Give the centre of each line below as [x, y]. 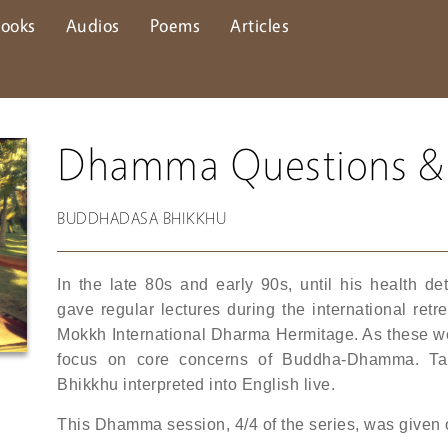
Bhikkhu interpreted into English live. [196, 384]
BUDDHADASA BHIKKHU [142, 218]
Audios [92, 25]
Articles [259, 25]
